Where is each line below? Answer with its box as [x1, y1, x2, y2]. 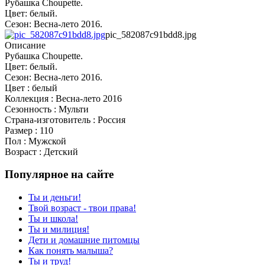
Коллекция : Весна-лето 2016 [5, 93, 122, 104]
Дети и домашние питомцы [28, 235, 140, 245]
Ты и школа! [28, 214, 78, 224]
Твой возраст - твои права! [28, 203, 136, 214]
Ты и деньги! [28, 192, 81, 203]
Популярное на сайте [5, 168, 114, 181]
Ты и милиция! [28, 224, 89, 235]
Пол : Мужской [5, 135, 66, 146]
